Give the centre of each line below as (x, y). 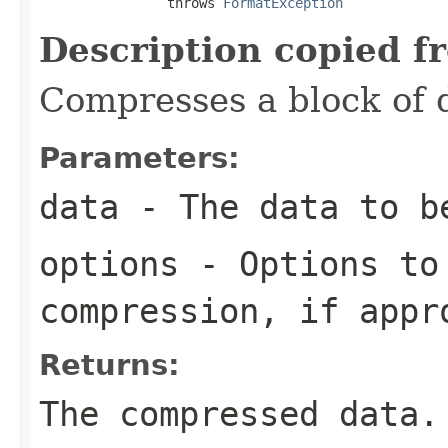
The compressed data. (239, 413)
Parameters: (139, 157)
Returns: (109, 364)
